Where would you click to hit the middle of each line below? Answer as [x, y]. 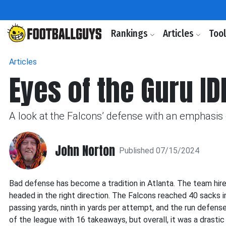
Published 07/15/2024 [159, 150]
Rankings [130, 34]
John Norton [85, 151]
